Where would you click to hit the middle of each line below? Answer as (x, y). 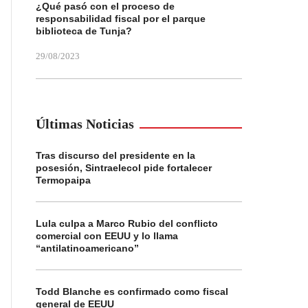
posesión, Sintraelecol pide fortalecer (124, 168)
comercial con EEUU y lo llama (107, 236)
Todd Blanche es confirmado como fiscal (132, 291)
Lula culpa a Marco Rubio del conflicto (127, 223)
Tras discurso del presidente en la (115, 155)
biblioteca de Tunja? (84, 31)
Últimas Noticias (85, 124)
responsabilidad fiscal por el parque (121, 19)
